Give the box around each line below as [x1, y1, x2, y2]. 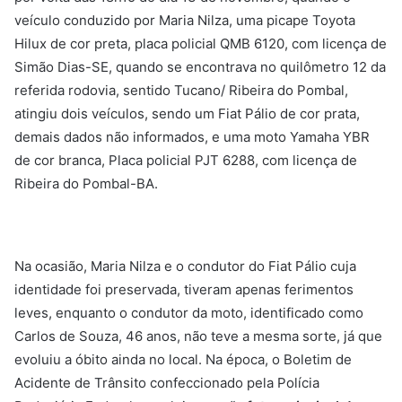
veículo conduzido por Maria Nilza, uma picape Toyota [14, 11, 355, 29]
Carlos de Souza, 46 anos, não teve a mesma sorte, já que [14, 327, 382, 345]
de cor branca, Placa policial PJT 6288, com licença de [14, 151, 357, 169]
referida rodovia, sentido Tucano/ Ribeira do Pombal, [14, 81, 348, 99]
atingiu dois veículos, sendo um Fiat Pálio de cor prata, [14, 104, 360, 122]
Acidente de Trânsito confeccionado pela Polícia [14, 373, 319, 391]
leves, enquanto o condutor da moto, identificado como [14, 303, 363, 321]
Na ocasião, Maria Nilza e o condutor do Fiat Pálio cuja [14, 257, 356, 275]
